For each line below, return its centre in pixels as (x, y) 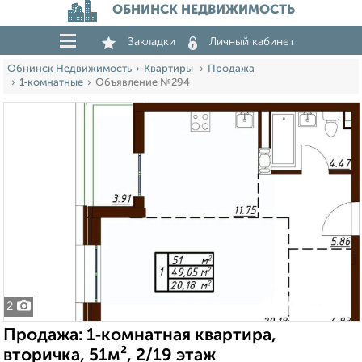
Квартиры (170, 69)
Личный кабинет (252, 42)
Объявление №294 (143, 83)
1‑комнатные (51, 83)
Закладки (152, 42)
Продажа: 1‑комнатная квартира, (140, 336)
